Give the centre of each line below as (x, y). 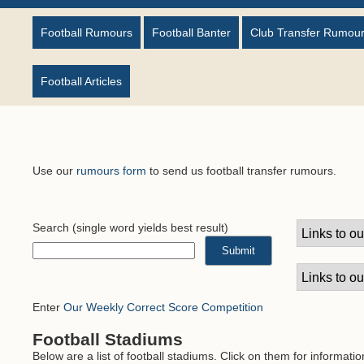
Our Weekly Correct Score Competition (163, 307)
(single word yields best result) (149, 227)
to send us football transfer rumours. (241, 171)
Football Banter (191, 32)
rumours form (111, 171)
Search (51, 227)
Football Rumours (87, 32)
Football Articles (81, 81)
